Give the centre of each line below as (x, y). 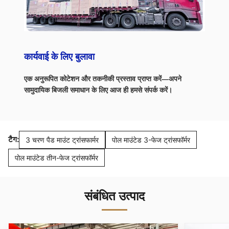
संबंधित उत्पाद (114, 196)
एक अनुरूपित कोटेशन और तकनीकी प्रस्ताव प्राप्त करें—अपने (103, 78)
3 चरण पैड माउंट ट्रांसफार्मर (62, 140)
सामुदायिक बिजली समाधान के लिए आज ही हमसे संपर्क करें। (98, 90)
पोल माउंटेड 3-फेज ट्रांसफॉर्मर (151, 140)
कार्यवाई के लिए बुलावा (59, 56)
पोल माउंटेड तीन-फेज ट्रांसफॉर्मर (56, 157)
